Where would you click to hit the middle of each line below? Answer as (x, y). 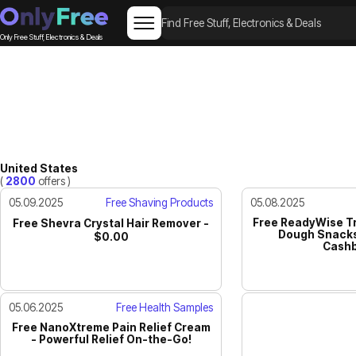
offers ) (53, 181)
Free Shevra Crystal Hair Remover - (111, 223)
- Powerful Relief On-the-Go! (111, 339)
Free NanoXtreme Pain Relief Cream (111, 327)
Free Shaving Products (160, 202)
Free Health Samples (165, 307)
